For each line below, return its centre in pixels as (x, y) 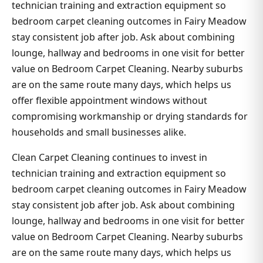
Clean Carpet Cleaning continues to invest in (109, 157)
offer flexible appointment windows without (109, 100)
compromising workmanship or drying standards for (130, 116)
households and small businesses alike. (99, 132)
